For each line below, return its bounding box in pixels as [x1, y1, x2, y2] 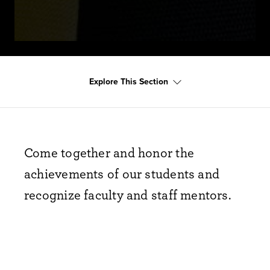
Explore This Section [89, 75, 168, 88]
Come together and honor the [24, 142, 194, 163]
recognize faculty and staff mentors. [24, 184, 231, 205]
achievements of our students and [24, 163, 220, 184]
